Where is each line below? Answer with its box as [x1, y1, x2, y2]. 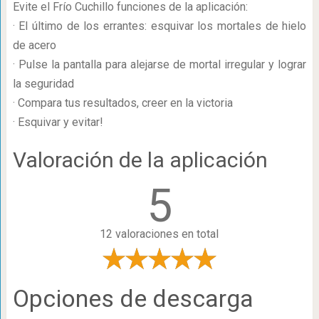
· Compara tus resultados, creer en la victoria [12, 96, 233, 110]
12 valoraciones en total [100, 227, 219, 241]
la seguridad [12, 77, 74, 90]
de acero [12, 38, 56, 52]
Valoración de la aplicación [12, 147, 268, 172]
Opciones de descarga [12, 284, 253, 313]
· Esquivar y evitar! [12, 115, 103, 129]
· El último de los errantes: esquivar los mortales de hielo [12, 19, 307, 33]
